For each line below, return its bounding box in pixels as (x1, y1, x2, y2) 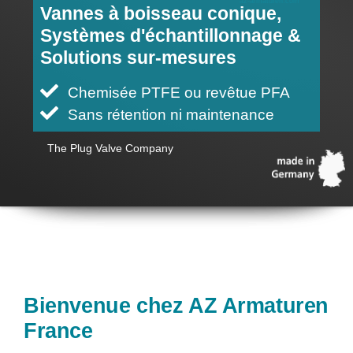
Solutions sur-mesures (40, 47, 236, 69)
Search (18, 121, 60, 136)
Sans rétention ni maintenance (67, 106, 274, 124)
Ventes (19, 7, 59, 21)
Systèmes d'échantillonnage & (40, 25, 301, 46)
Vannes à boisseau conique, (40, 3, 281, 24)
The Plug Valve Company (47, 142, 173, 155)
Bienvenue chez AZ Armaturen (23, 294, 329, 318)
